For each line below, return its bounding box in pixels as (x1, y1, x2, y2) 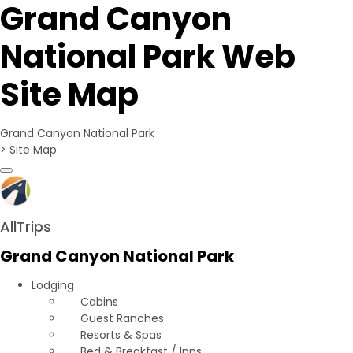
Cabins (76, 294, 118, 310)
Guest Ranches (76, 310, 164, 326)
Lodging (32, 277, 77, 293)
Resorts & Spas (76, 327, 162, 343)
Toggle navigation (6, 169, 105, 185)
